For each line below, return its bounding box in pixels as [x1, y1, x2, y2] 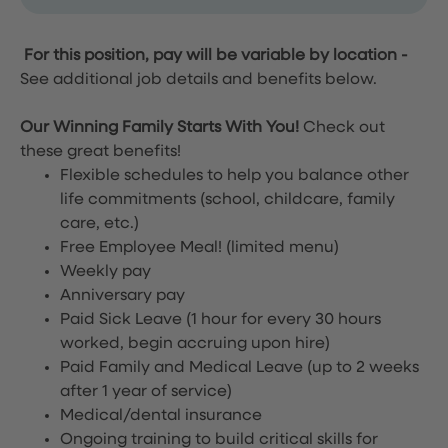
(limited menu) [226, 240, 339, 256]
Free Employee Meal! [60, 240, 226, 256]
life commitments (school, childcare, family [60, 192, 395, 208]
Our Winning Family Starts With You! [20, 120, 303, 136]
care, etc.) [60, 216, 139, 232]
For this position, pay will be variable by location [24, 48, 397, 64]
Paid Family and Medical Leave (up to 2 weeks [60, 360, 419, 376]
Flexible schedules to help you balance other [60, 168, 409, 184]
